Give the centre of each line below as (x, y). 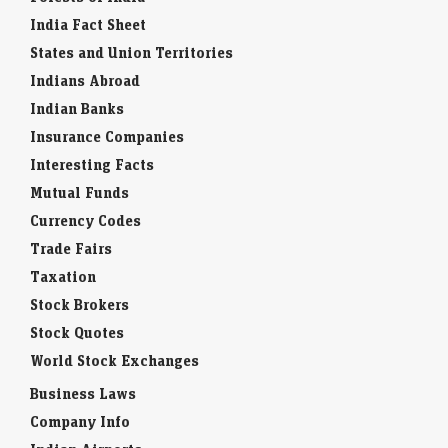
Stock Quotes (77, 333)
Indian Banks (77, 109)
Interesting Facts (92, 165)
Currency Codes (85, 221)
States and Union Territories (131, 53)
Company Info (80, 422)
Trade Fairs (71, 249)
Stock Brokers (79, 305)
